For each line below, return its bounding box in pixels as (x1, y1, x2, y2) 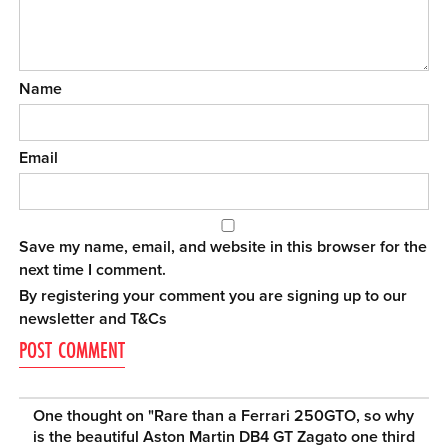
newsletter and (19, 308, 131, 329)
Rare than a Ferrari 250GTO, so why (153, 406, 414, 427)
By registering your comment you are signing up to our (19, 285, 408, 306)
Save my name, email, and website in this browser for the (19, 237, 428, 258)
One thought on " (32, 406, 154, 427)
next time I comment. (19, 260, 167, 281)
